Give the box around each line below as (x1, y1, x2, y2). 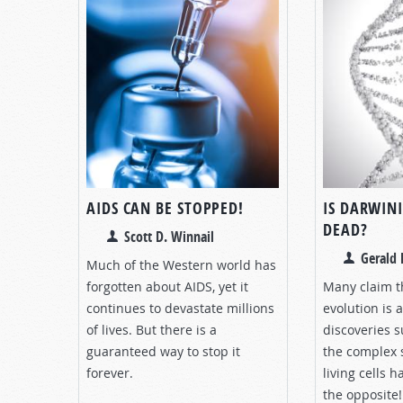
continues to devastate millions (86, 299, 274, 317)
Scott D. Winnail (124, 226, 214, 246)
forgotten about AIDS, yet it (86, 277, 248, 295)
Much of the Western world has (86, 255, 276, 273)
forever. (86, 363, 133, 381)
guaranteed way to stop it (86, 342, 240, 360)
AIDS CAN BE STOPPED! (86, 196, 244, 219)
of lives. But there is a (86, 320, 217, 338)
